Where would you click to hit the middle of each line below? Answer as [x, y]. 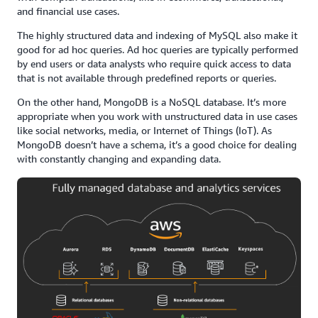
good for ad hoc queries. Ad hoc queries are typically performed [158, 50]
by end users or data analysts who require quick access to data [154, 64]
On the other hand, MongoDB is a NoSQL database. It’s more [152, 102]
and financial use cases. [68, 11]
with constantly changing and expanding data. [120, 159]
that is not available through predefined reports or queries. [147, 78]
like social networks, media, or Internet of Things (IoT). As [144, 131]
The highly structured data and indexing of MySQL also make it [157, 35]
